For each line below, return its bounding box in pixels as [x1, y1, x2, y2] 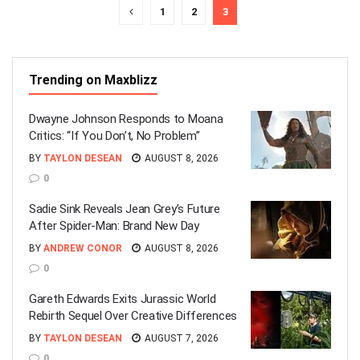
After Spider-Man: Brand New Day [29, 219, 199, 233]
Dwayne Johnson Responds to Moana [29, 112, 223, 126]
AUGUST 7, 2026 [142, 333, 219, 344]
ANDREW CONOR [43, 243, 122, 254]
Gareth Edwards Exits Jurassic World [29, 292, 216, 306]
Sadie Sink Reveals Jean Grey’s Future [29, 202, 220, 216]
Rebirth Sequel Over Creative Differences [29, 309, 237, 323]
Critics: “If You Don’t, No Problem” [29, 129, 200, 143]
